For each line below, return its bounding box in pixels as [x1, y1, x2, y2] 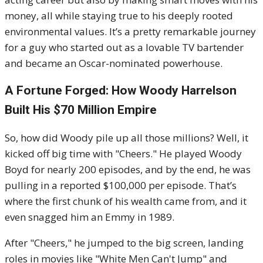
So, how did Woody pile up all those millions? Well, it [5, 131, 248, 144]
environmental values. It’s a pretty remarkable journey [5, 25, 256, 38]
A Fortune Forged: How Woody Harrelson [5, 83, 237, 97]
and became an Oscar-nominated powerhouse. [5, 56, 222, 70]
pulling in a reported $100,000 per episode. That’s [5, 178, 237, 192]
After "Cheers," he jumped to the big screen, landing [5, 236, 244, 249]
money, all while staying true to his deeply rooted [5, 9, 233, 22]
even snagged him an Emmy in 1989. [5, 210, 174, 224]
